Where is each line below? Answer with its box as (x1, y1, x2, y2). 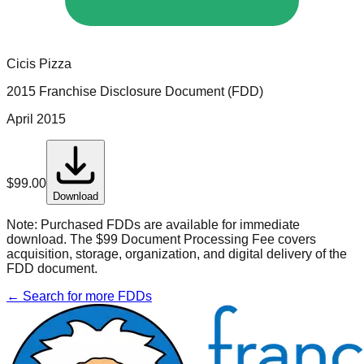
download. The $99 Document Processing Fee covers (6, 232, 316, 246)
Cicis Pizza (6, 56, 71, 71)
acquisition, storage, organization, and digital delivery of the (6, 246, 347, 261)
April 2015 (6, 111, 66, 126)
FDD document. (6, 261, 97, 275)
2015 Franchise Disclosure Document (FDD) (6, 84, 263, 98)
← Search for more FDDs (6, 288, 152, 303)
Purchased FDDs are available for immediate (37, 217, 300, 232)
